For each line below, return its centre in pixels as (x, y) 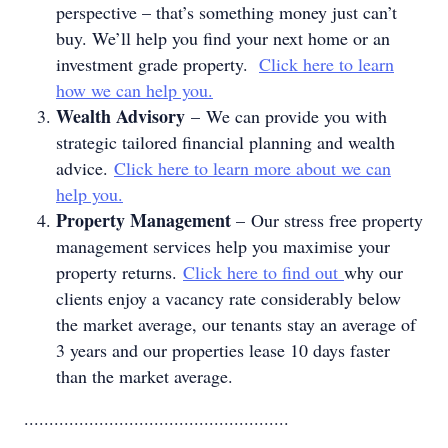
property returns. (119, 272)
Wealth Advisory (120, 116)
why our (373, 272)
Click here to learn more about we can (252, 168)
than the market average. (144, 376)
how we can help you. (134, 90)
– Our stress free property (327, 220)
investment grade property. (157, 64)
